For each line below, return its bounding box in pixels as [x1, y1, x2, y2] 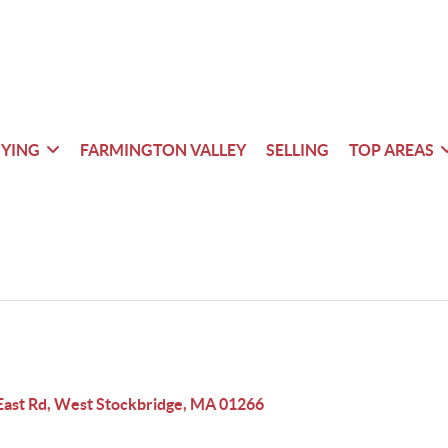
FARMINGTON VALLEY [79, 140, 246, 159]
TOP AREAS [348, 140, 434, 159]
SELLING [265, 140, 329, 159]
